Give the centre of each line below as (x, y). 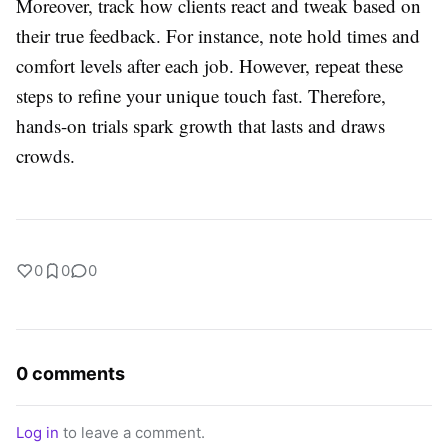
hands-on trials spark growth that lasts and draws (200, 125)
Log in (37, 432)
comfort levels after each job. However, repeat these (209, 65)
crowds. (45, 155)
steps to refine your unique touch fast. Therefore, (201, 95)
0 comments (70, 373)
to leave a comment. (132, 432)
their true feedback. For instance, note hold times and (218, 35)
